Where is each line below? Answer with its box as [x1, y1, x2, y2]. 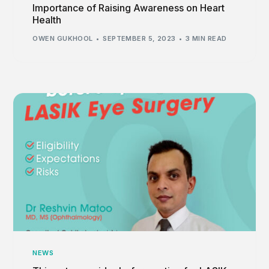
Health [32, 13, 62, 26]
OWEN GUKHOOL [32, 34, 93, 43]
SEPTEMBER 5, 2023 [103, 34, 176, 43]
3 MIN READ [186, 34, 227, 43]
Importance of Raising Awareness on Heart [32, 1, 225, 14]
